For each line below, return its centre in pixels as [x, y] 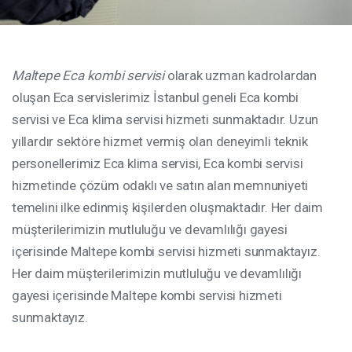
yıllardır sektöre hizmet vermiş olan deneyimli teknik [160, 141]
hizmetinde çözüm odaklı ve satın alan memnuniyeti [160, 185]
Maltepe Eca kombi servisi [88, 75]
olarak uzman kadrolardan [241, 75]
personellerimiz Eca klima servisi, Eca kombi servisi [158, 163]
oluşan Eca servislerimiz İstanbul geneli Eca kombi [156, 97]
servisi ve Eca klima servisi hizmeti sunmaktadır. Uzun [165, 119]
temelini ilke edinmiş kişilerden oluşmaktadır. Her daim [168, 207]
